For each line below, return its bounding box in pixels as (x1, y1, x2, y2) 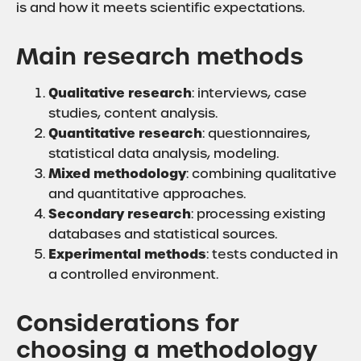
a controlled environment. (48, 266, 218, 283)
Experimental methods (48, 245, 206, 263)
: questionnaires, (202, 125, 310, 142)
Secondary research (48, 205, 191, 222)
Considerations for (16, 308, 239, 338)
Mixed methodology (48, 164, 186, 182)
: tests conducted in (206, 246, 338, 263)
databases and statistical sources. (48, 226, 277, 243)
